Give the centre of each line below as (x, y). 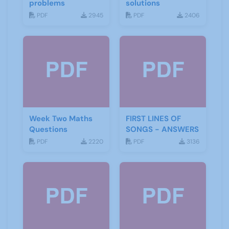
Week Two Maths (61, 119)
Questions (48, 129)
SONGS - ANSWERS (162, 129)
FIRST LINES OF (153, 119)
